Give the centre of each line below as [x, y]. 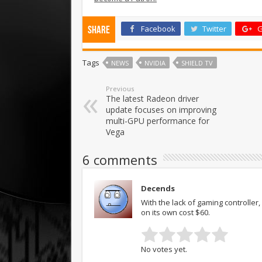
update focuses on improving [161, 109]
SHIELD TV [197, 63]
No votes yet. [164, 249]
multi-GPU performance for [158, 120]
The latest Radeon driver [152, 98]
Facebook [158, 28]
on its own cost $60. [175, 212]
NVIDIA [155, 63]
